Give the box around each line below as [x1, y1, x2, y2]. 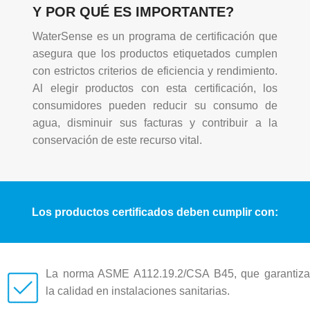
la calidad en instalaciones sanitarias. [46, 285, 230, 298]
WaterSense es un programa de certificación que [33, 30, 277, 43]
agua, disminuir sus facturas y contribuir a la [33, 117, 277, 129]
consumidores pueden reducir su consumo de [33, 100, 277, 112]
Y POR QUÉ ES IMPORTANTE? [33, 4, 234, 20]
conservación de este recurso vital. [33, 134, 202, 147]
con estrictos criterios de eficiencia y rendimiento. [33, 65, 277, 77]
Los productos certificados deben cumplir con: [32, 206, 278, 219]
